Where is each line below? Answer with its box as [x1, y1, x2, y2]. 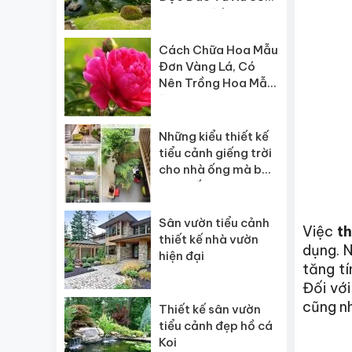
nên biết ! [159, 178, 212, 193]
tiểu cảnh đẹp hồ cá [159, 318, 273, 333]
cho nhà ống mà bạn [159, 162, 277, 177]
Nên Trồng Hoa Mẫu [159, 75, 274, 90]
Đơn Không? [159, 92, 230, 107]
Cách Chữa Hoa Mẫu [159, 42, 278, 57]
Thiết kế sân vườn [159, 302, 261, 317]
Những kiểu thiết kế [159, 129, 269, 144]
